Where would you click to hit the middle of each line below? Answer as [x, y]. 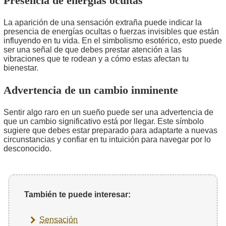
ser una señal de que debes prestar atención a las [93, 49]
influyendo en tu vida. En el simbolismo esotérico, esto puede [113, 40]
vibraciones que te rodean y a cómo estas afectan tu [96, 59]
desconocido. [27, 148]
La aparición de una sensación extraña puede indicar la [103, 22]
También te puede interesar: [77, 194]
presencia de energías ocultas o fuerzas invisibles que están [111, 31]
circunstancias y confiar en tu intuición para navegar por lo [107, 139]
